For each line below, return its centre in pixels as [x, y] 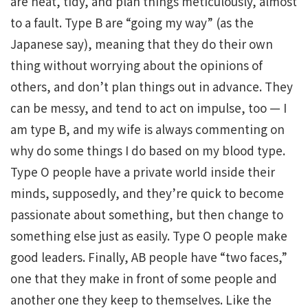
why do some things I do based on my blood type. [148, 150]
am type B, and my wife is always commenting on [147, 129]
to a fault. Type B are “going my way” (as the [132, 22]
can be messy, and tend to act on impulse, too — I [148, 108]
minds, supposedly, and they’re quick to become [147, 193]
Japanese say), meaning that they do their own [142, 44]
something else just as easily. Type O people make [149, 235]
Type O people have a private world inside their [143, 172]
